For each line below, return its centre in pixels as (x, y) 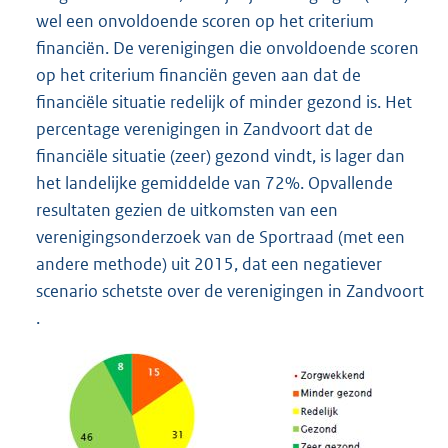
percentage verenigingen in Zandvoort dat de (204, 129)
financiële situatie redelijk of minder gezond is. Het (224, 102)
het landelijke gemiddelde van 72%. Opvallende (214, 183)
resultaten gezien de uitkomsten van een (187, 210)
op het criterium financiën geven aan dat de (198, 75)
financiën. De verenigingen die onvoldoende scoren (227, 48)
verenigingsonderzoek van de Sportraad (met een (220, 237)
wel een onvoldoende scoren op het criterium (205, 21)
